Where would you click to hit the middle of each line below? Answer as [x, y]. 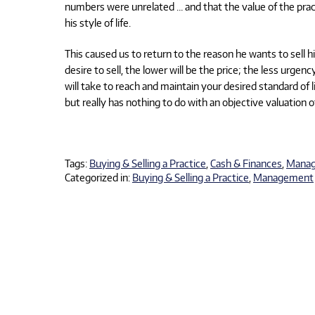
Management [283, 178]
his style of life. [98, 22]
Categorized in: [98, 178]
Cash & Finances [246, 163]
